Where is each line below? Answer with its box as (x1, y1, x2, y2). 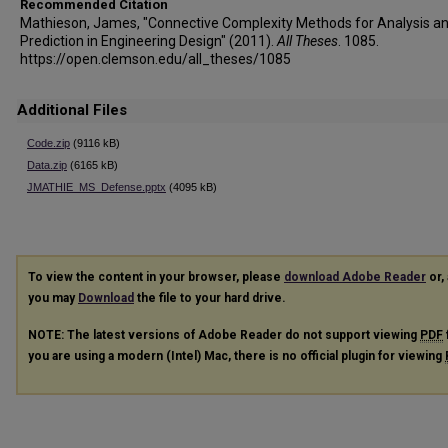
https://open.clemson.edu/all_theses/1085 (20, 51, 291, 67)
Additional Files (17, 101, 127, 119)
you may (28, 291, 78, 305)
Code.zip (27, 137, 70, 149)
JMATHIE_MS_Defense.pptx (27, 181, 166, 193)
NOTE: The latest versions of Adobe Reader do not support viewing (28, 327, 420, 342)
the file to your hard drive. (134, 291, 286, 305)
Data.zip (27, 159, 67, 171)
